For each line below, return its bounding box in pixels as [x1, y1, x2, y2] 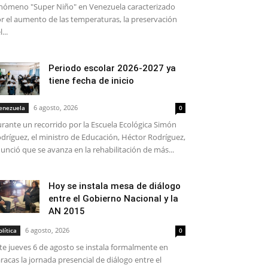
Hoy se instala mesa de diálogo [48, 181, 181, 191]
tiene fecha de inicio [48, 75, 134, 86]
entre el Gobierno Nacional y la [48, 193, 178, 204]
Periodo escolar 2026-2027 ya [48, 63, 176, 74]
